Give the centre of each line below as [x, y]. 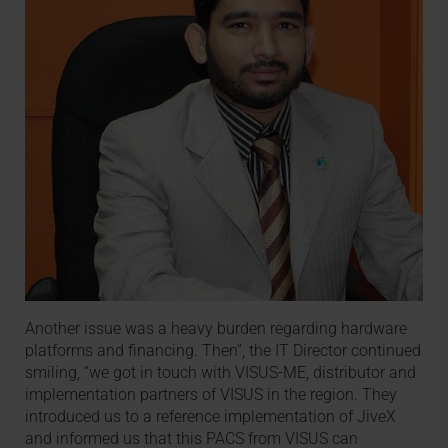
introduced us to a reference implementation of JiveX [211, 416]
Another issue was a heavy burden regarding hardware [216, 328]
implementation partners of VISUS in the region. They [211, 394]
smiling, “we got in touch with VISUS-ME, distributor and [221, 372]
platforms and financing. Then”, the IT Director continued [223, 350]
